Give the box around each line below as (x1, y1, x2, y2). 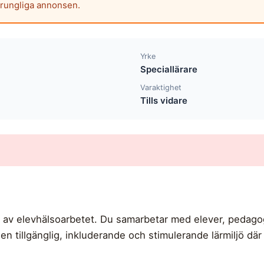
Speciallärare (140, 63, 198, 75)
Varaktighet (140, 83, 182, 93)
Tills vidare (140, 95, 188, 107)
